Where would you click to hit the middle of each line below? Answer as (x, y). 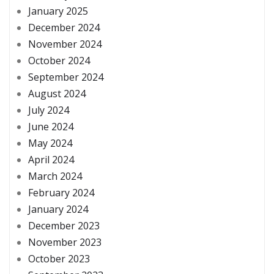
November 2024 (65, 44)
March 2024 (55, 176)
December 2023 (64, 226)
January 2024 (58, 209)
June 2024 (51, 127)
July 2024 (49, 110)
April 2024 (51, 160)
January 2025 (58, 11)
